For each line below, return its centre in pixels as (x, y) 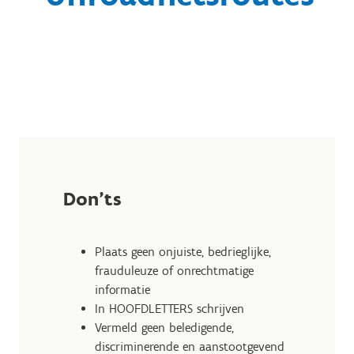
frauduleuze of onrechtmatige (174, 271)
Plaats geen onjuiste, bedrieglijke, (183, 252)
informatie (122, 290)
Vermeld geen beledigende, (164, 328)
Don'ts (92, 199)
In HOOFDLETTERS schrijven (169, 309)
